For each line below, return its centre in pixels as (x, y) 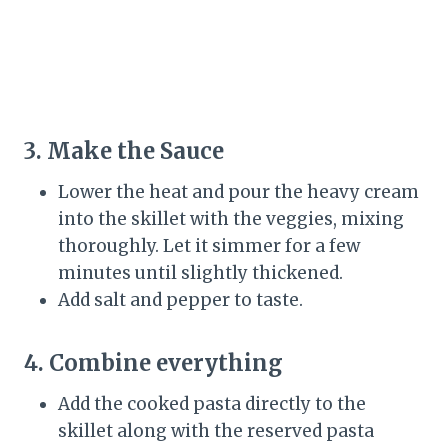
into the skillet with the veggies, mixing (231, 219)
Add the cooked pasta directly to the (212, 404)
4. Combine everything (153, 363)
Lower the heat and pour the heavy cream (238, 192)
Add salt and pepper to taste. (180, 300)
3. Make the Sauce (124, 151)
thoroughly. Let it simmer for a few (209, 246)
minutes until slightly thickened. (200, 273)
